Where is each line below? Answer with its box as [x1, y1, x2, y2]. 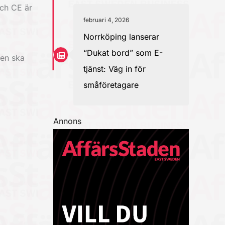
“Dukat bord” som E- [83, 48, 163, 58]
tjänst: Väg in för [83, 64, 146, 74]
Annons [53, 116, 81, 126]
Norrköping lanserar [83, 32, 159, 42]
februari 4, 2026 [83, 16, 129, 24]
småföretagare [83, 80, 139, 90]
